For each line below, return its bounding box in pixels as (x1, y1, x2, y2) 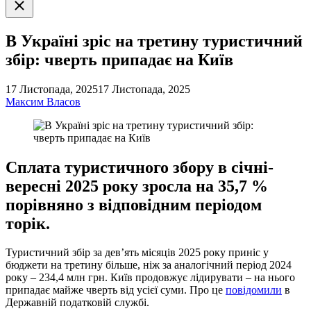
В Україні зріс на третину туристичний (6, 31, 303, 50)
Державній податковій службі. (6, 296, 149, 309)
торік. (6, 214, 50, 233)
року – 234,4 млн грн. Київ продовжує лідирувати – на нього (6, 271, 295, 284)
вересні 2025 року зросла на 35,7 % (6, 176, 268, 195)
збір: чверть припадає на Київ (6, 50, 233, 69)
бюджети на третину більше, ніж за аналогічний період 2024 (6, 259, 292, 271)
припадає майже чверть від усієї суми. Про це (6, 284, 226, 296)
